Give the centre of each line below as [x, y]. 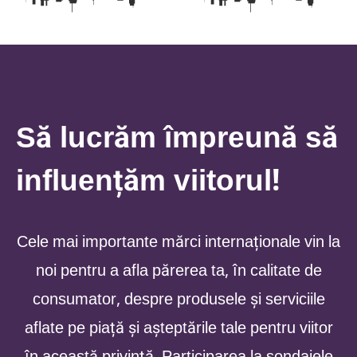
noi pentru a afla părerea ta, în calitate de [178, 271]
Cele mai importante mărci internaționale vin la [178, 242]
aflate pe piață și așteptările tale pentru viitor [178, 328]
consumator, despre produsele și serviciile [178, 299]
